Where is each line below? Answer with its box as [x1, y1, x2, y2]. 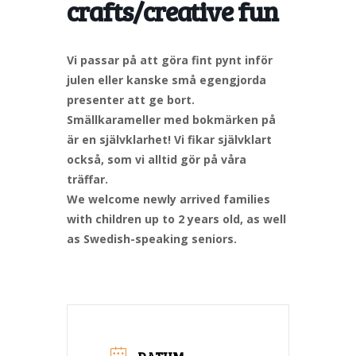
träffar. [67, 171, 108, 187]
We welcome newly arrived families [67, 191, 270, 207]
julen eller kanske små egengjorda [67, 72, 266, 87]
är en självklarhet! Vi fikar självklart [67, 131, 272, 147]
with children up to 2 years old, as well [67, 211, 286, 226]
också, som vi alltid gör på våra [67, 151, 246, 167]
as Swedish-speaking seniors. [67, 230, 237, 246]
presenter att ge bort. [67, 91, 195, 107]
